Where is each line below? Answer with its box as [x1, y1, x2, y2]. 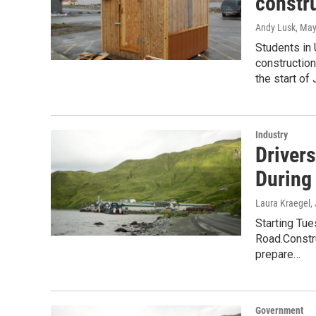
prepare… [255, 248, 300, 261]
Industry [255, 129, 288, 140]
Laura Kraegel [255, 197, 310, 209]
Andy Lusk [255, 22, 296, 33]
